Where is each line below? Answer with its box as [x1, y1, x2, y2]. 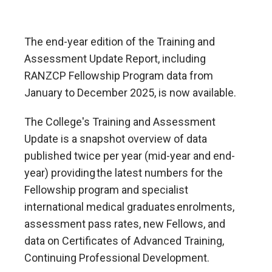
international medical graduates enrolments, [24, 200, 234, 213]
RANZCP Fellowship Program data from [24, 69, 213, 82]
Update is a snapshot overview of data [24, 132, 207, 145]
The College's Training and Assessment [24, 115, 216, 128]
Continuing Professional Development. [24, 251, 213, 264]
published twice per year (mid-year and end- [24, 149, 235, 162]
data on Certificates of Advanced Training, [24, 234, 224, 247]
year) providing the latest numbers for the [24, 166, 223, 179]
